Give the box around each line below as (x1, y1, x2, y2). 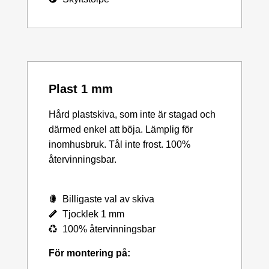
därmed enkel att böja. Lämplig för (49, 124, 193, 134)
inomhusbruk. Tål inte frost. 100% (49, 139, 190, 150)
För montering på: (49, 247, 130, 258)
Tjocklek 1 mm (62, 208, 124, 219)
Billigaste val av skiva (62, 193, 154, 204)
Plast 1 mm (49, 82, 113, 95)
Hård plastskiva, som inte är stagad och (49, 109, 216, 119)
